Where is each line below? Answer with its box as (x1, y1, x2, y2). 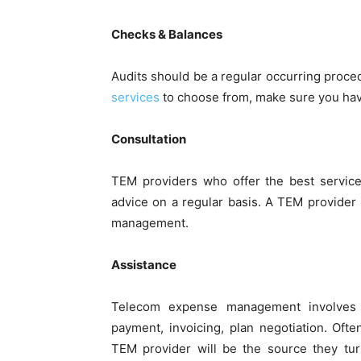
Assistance (111, 256, 176, 272)
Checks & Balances (111, 26, 222, 42)
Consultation (111, 131, 186, 147)
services (111, 89, 160, 105)
